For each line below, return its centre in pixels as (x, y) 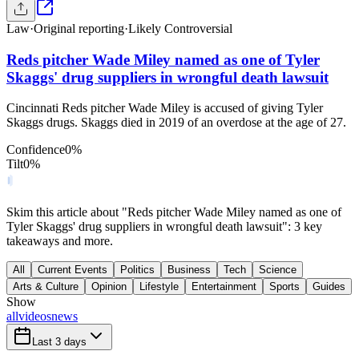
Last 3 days (59, 342)
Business (189, 270)
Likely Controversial (180, 28)
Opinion (109, 287)
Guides (329, 287)
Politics (137, 270)
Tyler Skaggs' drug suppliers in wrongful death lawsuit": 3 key (164, 227)
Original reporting (79, 28)
